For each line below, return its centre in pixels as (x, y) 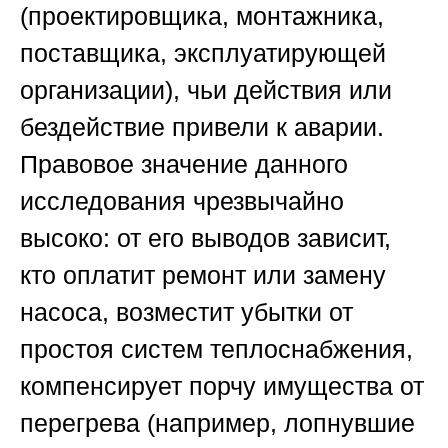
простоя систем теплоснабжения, (216, 348)
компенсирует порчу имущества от (222, 385)
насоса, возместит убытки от (186, 311)
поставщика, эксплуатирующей (203, 52)
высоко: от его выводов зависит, (205, 237)
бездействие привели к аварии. (202, 126)
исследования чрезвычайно (182, 200)
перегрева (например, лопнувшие (217, 422)
